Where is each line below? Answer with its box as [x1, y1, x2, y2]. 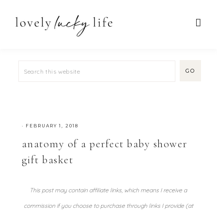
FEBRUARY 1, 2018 [25, 123, 78, 128]
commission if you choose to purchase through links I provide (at [23, 202, 193, 209]
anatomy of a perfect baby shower [21, 138, 187, 150]
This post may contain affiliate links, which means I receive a [30, 186, 187, 194]
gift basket [21, 154, 74, 166]
